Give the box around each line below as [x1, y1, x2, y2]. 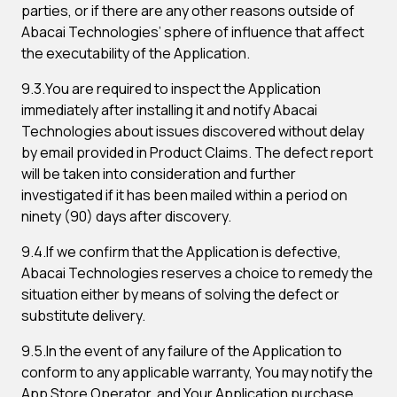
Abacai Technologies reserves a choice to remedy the [21, 263, 373, 283]
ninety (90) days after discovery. [21, 206, 231, 226]
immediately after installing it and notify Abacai [21, 100, 317, 120]
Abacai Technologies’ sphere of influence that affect [21, 22, 364, 42]
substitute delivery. [21, 306, 145, 325]
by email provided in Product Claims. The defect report [21, 143, 373, 162]
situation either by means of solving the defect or [21, 284, 339, 304]
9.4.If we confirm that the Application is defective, [21, 242, 341, 261]
